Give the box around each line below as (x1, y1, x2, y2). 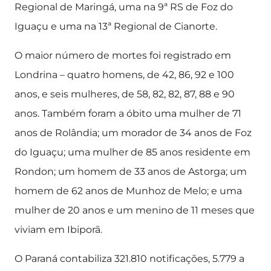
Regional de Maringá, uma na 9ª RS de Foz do (15, 1, 233, 13)
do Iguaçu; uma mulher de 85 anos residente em (15, 146, 250, 158)
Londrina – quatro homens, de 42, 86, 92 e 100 (15, 69, 234, 80)
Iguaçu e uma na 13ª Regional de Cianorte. (15, 21, 217, 32)
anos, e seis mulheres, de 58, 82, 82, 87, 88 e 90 (15, 88, 235, 100)
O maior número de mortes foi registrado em (15, 50, 231, 61)
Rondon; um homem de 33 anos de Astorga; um (15, 166, 247, 177)
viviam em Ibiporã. (15, 224, 102, 235)
